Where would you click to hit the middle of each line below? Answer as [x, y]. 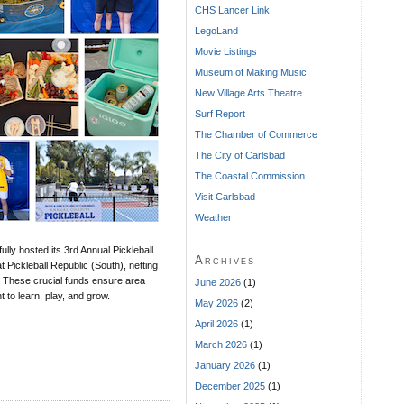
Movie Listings [226, 51]
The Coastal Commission [250, 175]
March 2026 [221, 344]
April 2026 [216, 323]
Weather [213, 217]
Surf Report [220, 113]
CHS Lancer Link [232, 9]
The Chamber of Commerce [256, 134]
